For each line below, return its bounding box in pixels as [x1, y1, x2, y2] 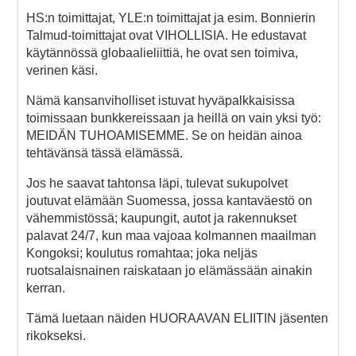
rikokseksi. [26, 328, 86, 342]
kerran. [26, 281, 65, 295]
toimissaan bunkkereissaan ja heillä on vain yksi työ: [26, 110, 321, 125]
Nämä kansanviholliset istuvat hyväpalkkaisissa [26, 93, 295, 107]
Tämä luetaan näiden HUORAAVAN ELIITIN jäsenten [26, 311, 328, 325]
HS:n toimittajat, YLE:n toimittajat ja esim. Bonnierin [26, 10, 315, 25]
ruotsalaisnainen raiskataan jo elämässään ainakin [26, 263, 312, 277]
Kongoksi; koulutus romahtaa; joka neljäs [26, 246, 257, 260]
